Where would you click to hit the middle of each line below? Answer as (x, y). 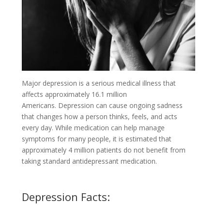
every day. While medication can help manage (93, 128)
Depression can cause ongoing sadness (120, 106)
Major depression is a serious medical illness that (99, 83)
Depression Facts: (66, 197)
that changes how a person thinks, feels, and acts (99, 117)
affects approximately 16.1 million (74, 94)
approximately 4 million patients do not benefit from (103, 150)
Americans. (39, 106)
